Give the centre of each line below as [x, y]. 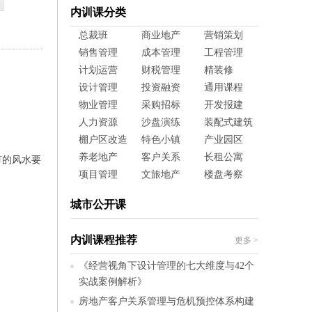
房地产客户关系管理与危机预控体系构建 [166, 301]
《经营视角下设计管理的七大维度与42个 [166, 265]
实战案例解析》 [113, 281]
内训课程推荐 [104, 240]
